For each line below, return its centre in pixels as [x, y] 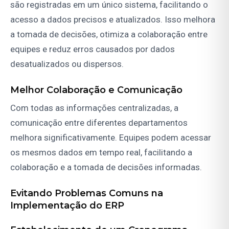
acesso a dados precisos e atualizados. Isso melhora [113, 20]
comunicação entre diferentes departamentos [99, 123]
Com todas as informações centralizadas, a [94, 108]
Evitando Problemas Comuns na [87, 193]
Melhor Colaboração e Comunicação [96, 90]
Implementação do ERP [67, 206]
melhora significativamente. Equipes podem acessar [111, 138]
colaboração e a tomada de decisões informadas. [106, 167]
